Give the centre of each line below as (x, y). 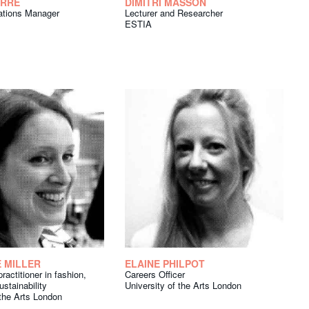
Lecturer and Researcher (174, 13)
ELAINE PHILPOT (165, 264)
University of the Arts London (183, 286)
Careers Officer (155, 275)
